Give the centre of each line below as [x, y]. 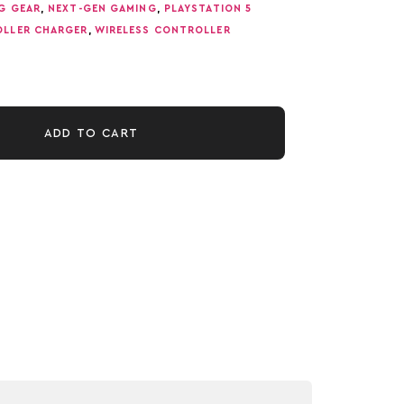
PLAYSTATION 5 [208, 9]
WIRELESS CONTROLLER [162, 30]
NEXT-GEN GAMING [102, 9]
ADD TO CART [91, 133]
